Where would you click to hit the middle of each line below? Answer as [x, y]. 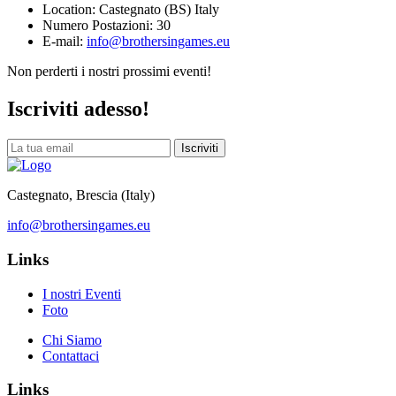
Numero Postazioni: [98, 26]
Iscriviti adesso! [78, 109]
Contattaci [71, 355]
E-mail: [63, 42]
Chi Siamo [72, 339]
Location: [69, 10]
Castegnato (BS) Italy [159, 10]
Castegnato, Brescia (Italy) [81, 195]
